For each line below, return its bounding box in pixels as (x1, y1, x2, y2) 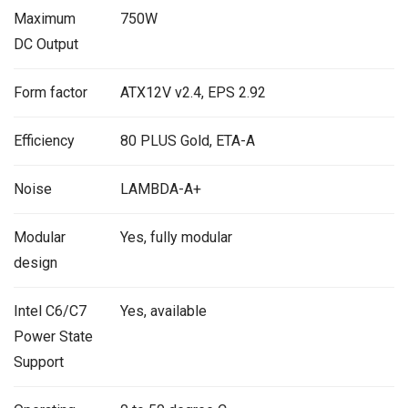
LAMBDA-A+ (119, 179, 201, 198)
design (14, 253, 57, 271)
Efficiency (14, 131, 75, 149)
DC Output (14, 35, 78, 53)
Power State (14, 327, 93, 345)
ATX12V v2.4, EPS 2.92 (119, 83, 266, 101)
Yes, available (119, 301, 207, 320)
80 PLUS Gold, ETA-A (119, 131, 255, 149)
